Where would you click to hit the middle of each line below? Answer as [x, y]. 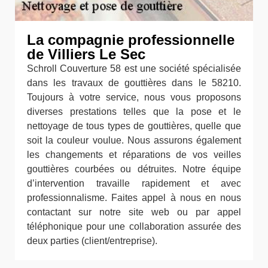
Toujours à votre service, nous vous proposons [134, 97]
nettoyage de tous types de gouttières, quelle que [134, 126]
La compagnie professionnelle [131, 39]
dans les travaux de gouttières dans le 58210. [134, 83]
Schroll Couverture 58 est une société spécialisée [134, 68]
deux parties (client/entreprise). [92, 240]
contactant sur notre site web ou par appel [134, 212]
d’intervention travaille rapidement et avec [134, 183]
